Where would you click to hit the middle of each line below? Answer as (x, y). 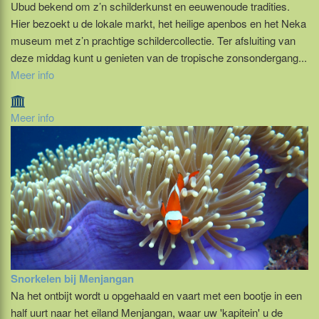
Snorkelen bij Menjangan (72, 278)
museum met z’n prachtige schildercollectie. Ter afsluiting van (153, 40)
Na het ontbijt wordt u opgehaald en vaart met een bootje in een (156, 295)
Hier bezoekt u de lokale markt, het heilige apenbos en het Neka (158, 23)
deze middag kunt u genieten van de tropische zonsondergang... (159, 57)
